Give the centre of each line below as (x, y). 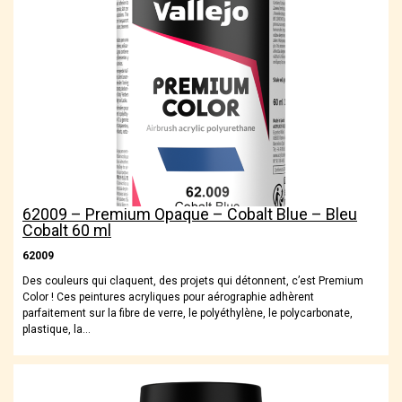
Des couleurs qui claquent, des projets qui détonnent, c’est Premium (193, 281)
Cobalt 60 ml (67, 231)
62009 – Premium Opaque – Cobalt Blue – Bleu (190, 214)
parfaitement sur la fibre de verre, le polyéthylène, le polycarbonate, (188, 314)
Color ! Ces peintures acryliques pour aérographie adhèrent (168, 297)
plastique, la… (57, 330)
